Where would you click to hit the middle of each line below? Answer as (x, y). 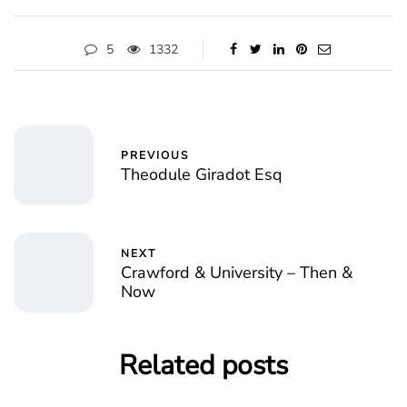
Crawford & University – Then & (237, 272)
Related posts (203, 366)
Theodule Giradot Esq (202, 174)
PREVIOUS (155, 155)
